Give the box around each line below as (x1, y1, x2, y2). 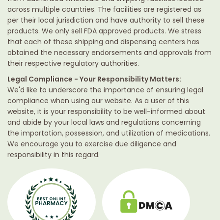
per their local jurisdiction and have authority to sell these (7, 15, 205, 26)
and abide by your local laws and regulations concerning (7, 117, 201, 128)
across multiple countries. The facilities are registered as (7, 4, 201, 15)
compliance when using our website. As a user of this (7, 96, 189, 106)
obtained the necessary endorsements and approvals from (7, 48, 212, 58)
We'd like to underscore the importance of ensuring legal (7, 85, 203, 95)
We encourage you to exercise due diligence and (7, 139, 176, 149)
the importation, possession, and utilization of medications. (7, 128, 210, 138)
